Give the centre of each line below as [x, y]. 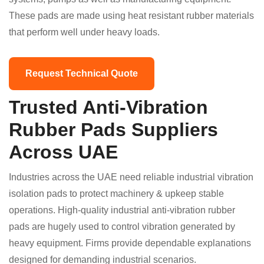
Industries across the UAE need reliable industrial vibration [131, 177]
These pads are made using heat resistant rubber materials [131, 16]
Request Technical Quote [82, 73]
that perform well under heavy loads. [84, 32]
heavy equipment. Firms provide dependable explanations [130, 243]
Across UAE [63, 152]
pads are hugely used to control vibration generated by [122, 227]
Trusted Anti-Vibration [108, 107]
